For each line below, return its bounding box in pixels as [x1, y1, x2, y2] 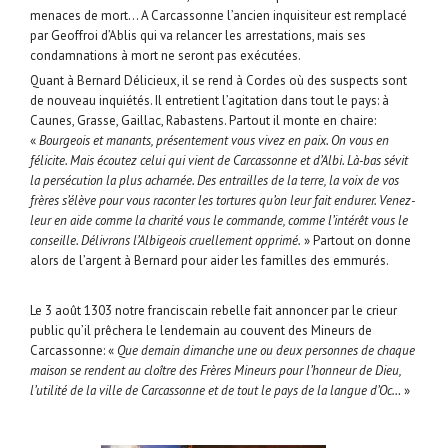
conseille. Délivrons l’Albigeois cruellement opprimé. [30, 232, 301, 250]
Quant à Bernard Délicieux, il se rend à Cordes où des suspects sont [30, 72, 407, 90]
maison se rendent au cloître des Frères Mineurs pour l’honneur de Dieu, [30, 362, 401, 380]
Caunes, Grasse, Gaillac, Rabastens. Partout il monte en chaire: [30, 112, 376, 130]
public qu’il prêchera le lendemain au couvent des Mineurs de [30, 322, 372, 340]
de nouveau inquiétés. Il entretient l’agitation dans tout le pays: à [30, 92, 389, 110]
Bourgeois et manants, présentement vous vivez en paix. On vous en [39, 132, 389, 150]
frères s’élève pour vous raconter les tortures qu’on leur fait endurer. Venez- [30, 192, 415, 210]
